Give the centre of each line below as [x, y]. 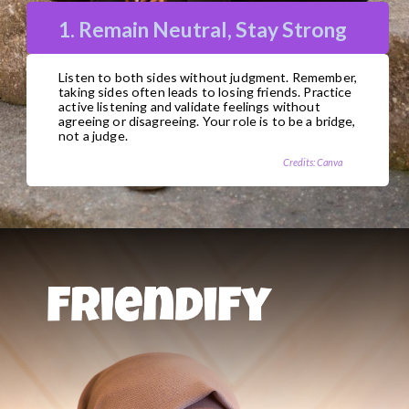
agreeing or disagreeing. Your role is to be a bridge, [207, 121]
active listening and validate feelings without [189, 107]
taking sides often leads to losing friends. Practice [205, 92]
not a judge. [93, 136]
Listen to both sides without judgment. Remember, [208, 78]
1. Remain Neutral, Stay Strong [203, 29]
